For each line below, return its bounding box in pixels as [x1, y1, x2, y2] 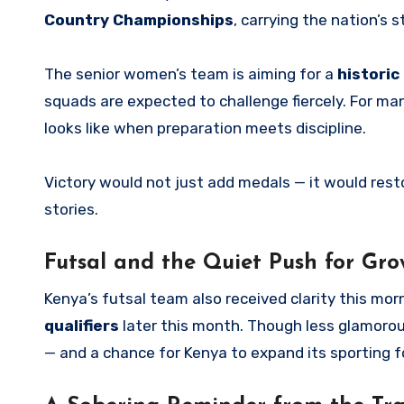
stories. [44, 200, 98, 219]
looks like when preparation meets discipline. [44, 119, 366, 138]
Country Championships [44, 11, 234, 30]
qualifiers [44, 317, 119, 335]
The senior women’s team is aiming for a [44, 65, 337, 84]
